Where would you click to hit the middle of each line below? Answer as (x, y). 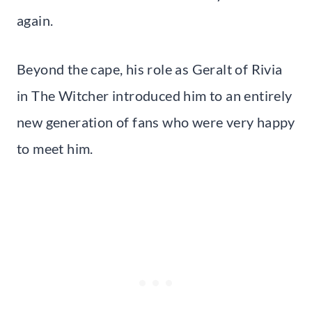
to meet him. (55, 148)
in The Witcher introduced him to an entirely (155, 95)
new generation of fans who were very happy (156, 122)
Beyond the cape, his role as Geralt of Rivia (150, 69)
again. (35, 20)
